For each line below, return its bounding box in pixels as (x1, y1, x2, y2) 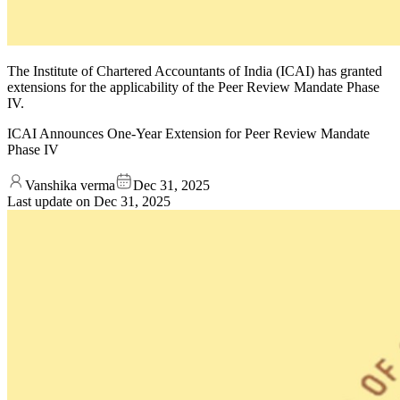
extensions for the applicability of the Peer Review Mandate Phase (7, 79, 379, 95)
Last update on (7, 193, 94, 209)
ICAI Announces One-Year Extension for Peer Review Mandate (7, 125, 370, 141)
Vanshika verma (25, 177, 115, 193)
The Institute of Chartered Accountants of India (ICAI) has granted (7, 62, 382, 79)
